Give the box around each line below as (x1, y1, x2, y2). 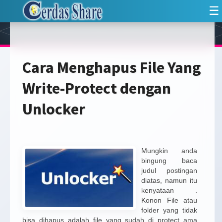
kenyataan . (141, 186, 197, 194)
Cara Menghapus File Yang (22, 57, 201, 77)
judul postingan (141, 166, 197, 174)
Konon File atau (141, 196, 197, 204)
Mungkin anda (141, 147, 197, 155)
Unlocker (22, 99, 85, 119)
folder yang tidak (141, 206, 197, 214)
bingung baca (141, 157, 197, 165)
